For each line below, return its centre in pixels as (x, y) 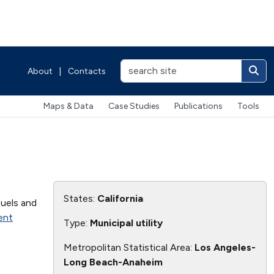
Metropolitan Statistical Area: (129, 247)
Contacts (87, 71)
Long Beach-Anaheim (113, 262)
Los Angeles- (225, 247)
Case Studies (134, 106)
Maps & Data (68, 106)
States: (80, 198)
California (120, 198)
